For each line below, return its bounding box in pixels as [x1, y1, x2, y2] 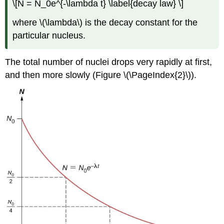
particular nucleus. [12, 30, 86, 41]
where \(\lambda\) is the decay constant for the [12, 17, 198, 28]
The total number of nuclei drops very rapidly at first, [5, 56, 212, 67]
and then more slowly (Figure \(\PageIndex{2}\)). [5, 69, 197, 80]
